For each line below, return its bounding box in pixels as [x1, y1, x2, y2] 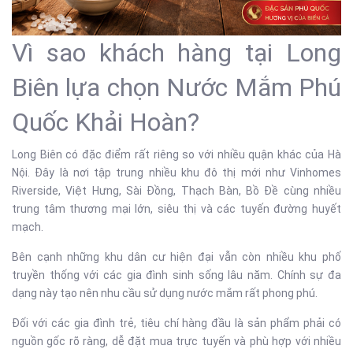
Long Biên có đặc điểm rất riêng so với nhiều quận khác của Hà [12, 148, 341, 161]
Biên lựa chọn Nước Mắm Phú [12, 72, 341, 102]
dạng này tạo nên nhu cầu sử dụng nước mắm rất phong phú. [12, 287, 318, 299]
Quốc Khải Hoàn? [12, 107, 199, 137]
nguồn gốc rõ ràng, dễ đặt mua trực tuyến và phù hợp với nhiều [12, 335, 341, 347]
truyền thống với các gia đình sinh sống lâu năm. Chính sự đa [12, 269, 341, 281]
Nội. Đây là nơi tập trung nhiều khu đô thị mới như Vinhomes [12, 166, 341, 179]
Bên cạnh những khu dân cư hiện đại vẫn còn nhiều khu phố [12, 251, 341, 263]
